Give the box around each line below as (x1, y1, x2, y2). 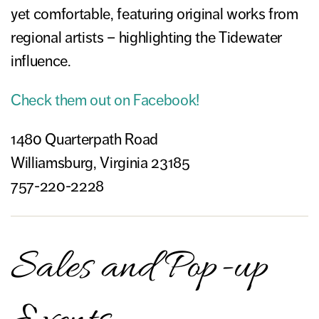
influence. (11, 51, 71, 71)
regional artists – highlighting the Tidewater (11, 28, 283, 48)
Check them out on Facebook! (11, 90, 200, 110)
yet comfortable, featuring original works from (11, 4, 298, 24)
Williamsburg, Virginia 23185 (11, 153, 190, 173)
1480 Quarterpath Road (11, 130, 159, 150)
